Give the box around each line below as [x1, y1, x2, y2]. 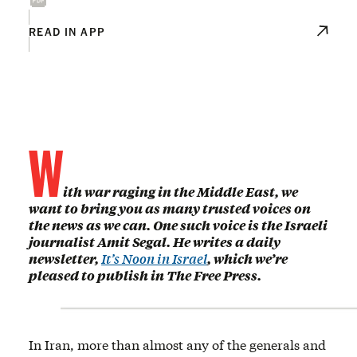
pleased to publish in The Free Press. [29, 266, 261, 284]
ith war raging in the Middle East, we [63, 182, 298, 200]
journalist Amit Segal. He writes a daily [29, 233, 280, 250]
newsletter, [29, 249, 101, 267]
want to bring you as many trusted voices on [29, 199, 311, 217]
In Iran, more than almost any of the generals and [29, 335, 326, 353]
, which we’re [207, 249, 288, 267]
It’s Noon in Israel [101, 249, 207, 267]
